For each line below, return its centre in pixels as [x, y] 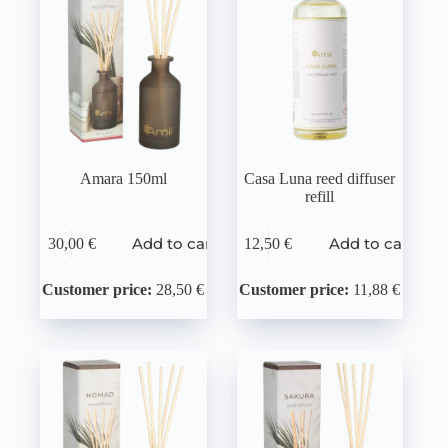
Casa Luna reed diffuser [320, 179]
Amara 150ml [123, 179]
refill [320, 197]
